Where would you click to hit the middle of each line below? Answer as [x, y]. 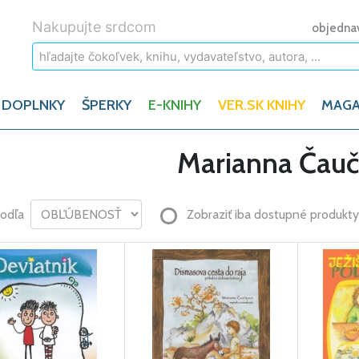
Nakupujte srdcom [94, 27]
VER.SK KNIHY [261, 105]
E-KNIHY [174, 105]
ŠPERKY [107, 105]
